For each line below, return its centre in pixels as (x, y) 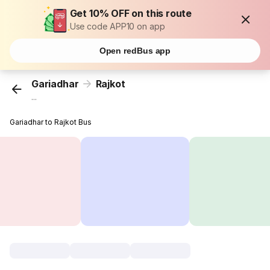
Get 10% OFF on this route (131, 13)
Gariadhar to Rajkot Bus (51, 122)
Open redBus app (135, 51)
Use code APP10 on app (117, 26)
